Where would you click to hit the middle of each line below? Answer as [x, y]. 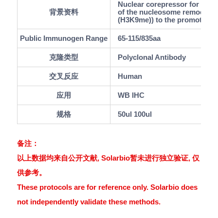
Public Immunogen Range [64, 38]
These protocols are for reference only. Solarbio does [107, 187]
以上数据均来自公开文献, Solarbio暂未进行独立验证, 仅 [108, 158]
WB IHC [131, 95]
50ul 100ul [135, 114]
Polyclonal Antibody [152, 57]
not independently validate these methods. [89, 202]
